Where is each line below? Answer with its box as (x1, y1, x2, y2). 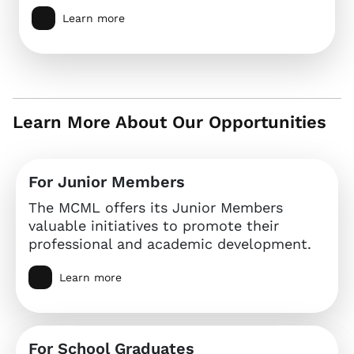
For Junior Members (28, 171, 185, 191)
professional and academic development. (28, 235, 311, 252)
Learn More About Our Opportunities (13, 111, 326, 132)
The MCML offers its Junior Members (28, 198, 283, 216)
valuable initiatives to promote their (28, 217, 279, 234)
